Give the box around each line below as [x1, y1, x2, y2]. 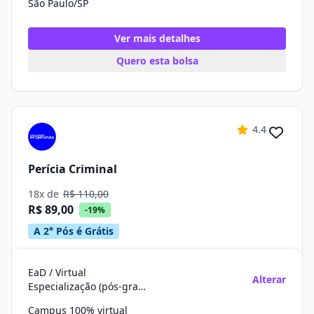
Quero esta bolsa [116, 54, 198, 67]
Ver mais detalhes [114, 32, 200, 45]
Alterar [252, 273, 286, 286]
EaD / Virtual [28, 266, 86, 279]
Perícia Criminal [28, 161, 117, 177]
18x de [28, 187, 62, 200]
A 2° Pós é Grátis [34, 224, 114, 238]
